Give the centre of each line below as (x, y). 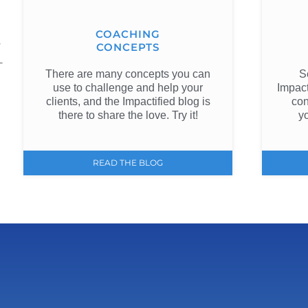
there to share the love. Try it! (128, 115)
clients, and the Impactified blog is (128, 102)
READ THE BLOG (128, 162)
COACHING (128, 34)
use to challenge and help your (128, 88)
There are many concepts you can (128, 74)
